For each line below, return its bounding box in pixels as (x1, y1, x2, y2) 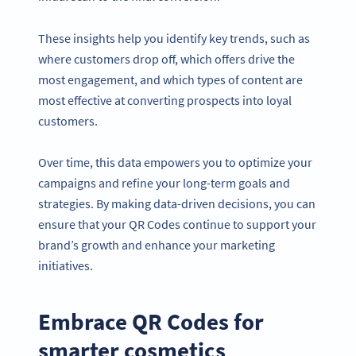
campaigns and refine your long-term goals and (38, 175, 290, 192)
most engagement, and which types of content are (38, 71, 303, 87)
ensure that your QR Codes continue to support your (38, 216, 316, 233)
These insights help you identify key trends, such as (38, 29, 310, 46)
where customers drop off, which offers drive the (38, 50, 295, 67)
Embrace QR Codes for (38, 307, 264, 337)
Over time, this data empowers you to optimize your (38, 154, 312, 171)
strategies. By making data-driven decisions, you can (38, 195, 315, 212)
